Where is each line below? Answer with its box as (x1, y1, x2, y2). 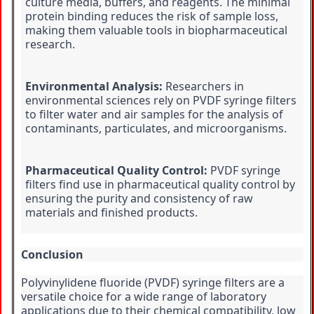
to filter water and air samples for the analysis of (25, 107, 283, 123)
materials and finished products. (25, 205, 198, 221)
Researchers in (163, 78, 244, 95)
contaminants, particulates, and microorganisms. (25, 121, 287, 137)
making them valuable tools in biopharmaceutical (25, 22, 287, 39)
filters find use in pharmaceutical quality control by (25, 177, 295, 193)
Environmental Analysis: (25, 78, 163, 95)
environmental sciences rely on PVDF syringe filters (25, 93, 296, 109)
